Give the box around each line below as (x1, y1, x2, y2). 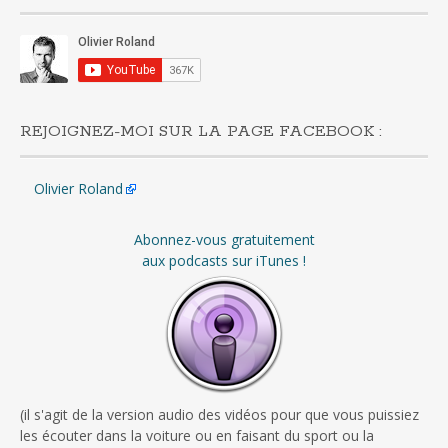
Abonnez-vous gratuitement (133, 230, 315, 250)
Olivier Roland (34, 179, 123, 199)
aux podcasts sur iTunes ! (142, 251, 306, 271)
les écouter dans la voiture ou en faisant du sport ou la (20, 426, 374, 446)
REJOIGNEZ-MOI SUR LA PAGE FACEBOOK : (20, 121, 382, 143)
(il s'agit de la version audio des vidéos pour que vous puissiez (20, 405, 419, 425)
